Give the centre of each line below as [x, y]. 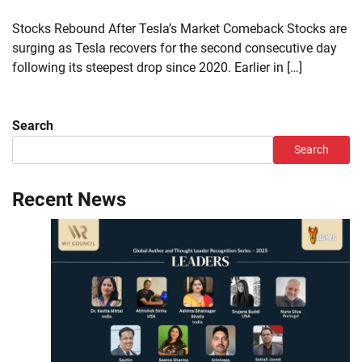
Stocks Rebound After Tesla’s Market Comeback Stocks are [179, 28]
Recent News [69, 199]
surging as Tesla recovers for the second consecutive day [175, 48]
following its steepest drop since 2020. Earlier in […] [157, 67]
